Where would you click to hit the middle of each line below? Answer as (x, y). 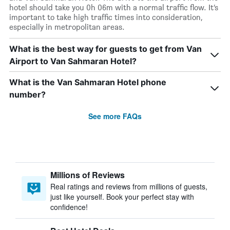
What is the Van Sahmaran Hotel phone (88, 82)
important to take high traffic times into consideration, (106, 17)
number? (27, 94)
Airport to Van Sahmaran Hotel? (73, 61)
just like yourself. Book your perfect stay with (122, 197)
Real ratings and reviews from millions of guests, (129, 186)
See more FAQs (115, 116)
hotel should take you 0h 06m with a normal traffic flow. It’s (114, 7)
